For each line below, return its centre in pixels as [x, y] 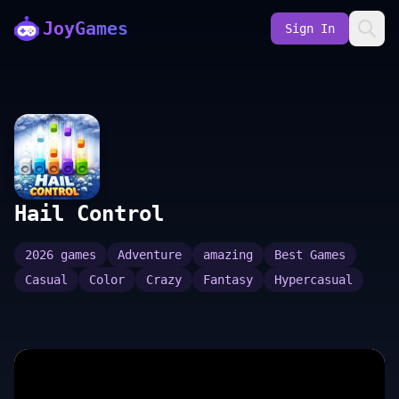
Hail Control [89, 214]
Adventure [150, 255]
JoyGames [85, 28]
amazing [228, 255]
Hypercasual [313, 280]
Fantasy [228, 280]
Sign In [310, 28]
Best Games [310, 255]
